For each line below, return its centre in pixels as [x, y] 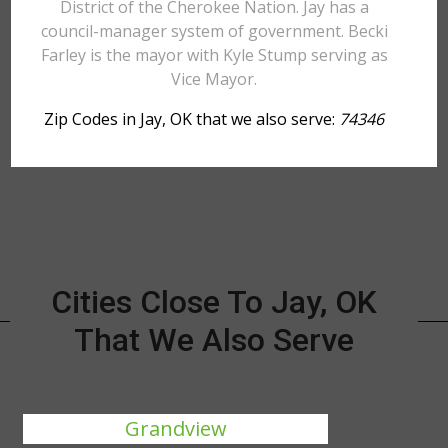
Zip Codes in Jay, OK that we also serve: [192, 119]
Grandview [175, 428]
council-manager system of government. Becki [214, 31]
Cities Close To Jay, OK [213, 302]
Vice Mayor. [214, 79]
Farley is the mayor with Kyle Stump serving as [214, 55]
